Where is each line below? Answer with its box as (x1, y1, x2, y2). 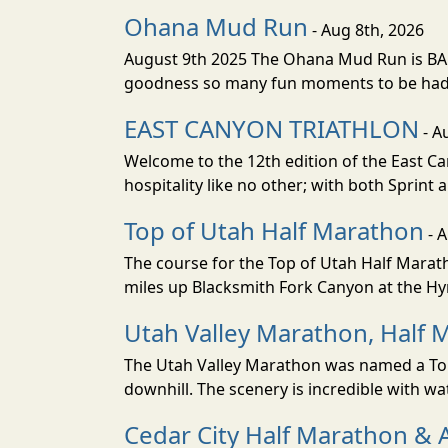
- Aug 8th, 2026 (308, 18, 424, 41)
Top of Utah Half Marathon (124, 213, 424, 247)
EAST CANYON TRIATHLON (124, 111, 419, 145)
